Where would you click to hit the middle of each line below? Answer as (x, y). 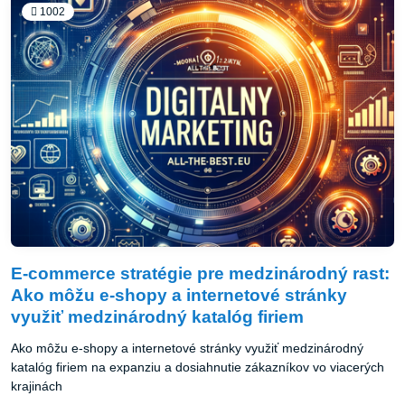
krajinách (37, 386)
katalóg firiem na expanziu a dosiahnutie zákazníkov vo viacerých (198, 367)
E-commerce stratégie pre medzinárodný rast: (200, 274)
